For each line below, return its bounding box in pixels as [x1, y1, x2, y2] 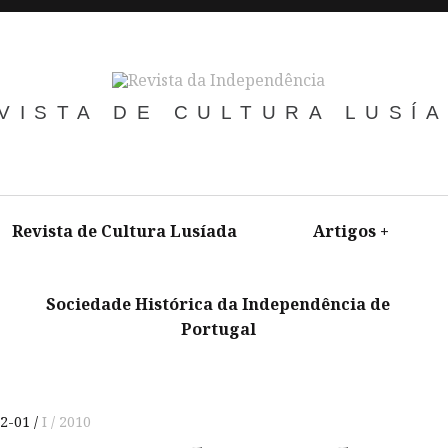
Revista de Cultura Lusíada [11, 220, 237, 242]
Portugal [180, 318, 256, 340]
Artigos [312, 220, 376, 242]
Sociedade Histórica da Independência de [46, 293, 390, 315]
